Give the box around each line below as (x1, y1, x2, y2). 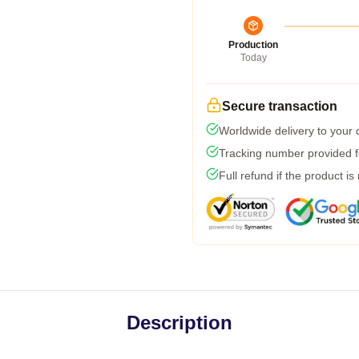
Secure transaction (222, 99, 337, 113)
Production (228, 39, 278, 50)
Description (127, 312, 232, 333)
